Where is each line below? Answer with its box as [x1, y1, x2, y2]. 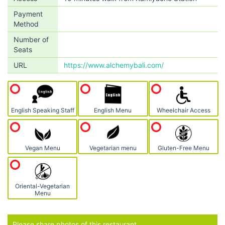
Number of [14, 35, 49, 44]
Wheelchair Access [156, 106, 210, 114]
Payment [14, 10, 43, 18]
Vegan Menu [25, 144, 60, 152]
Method [14, 20, 39, 28]
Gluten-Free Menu [157, 144, 209, 152]
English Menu [94, 106, 132, 114]
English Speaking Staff [11, 106, 74, 114]
